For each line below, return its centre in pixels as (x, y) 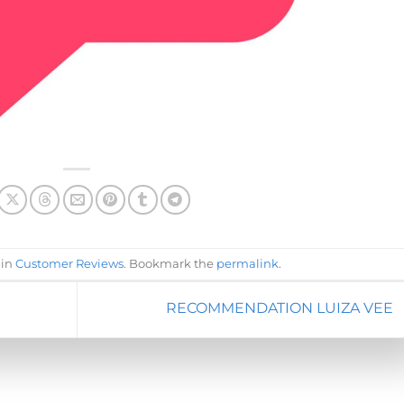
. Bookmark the (170, 263)
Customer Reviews (69, 263)
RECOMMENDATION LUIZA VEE (281, 308)
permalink (247, 263)
